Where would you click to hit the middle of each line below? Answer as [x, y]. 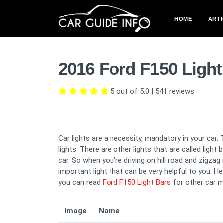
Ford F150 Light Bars [137, 182]
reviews [181, 91]
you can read [80, 182]
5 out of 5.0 [130, 91]
